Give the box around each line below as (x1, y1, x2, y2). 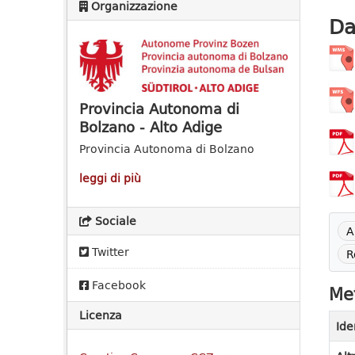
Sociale (92, 212, 136, 230)
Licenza (79, 307, 122, 324)
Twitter (89, 243, 129, 261)
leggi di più (79, 170, 141, 187)
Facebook (89, 277, 146, 294)
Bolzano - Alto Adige (79, 116, 222, 139)
